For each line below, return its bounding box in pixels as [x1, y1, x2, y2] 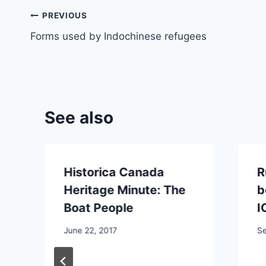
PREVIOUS [42, 11, 87, 21]
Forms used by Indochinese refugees [30, 30, 207, 42]
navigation [30, 34, 115, 55]
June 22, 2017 [64, 226, 117, 236]
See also [45, 107, 113, 128]
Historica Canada [64, 164, 164, 179]
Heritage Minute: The [64, 182, 185, 197]
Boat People [64, 200, 133, 215]
